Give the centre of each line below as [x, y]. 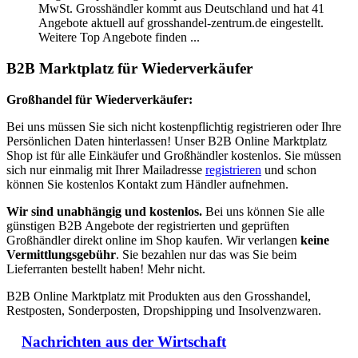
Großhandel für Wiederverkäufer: [99, 99]
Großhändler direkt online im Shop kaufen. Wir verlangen [153, 240]
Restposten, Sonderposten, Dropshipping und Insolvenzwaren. [164, 310]
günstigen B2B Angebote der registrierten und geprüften [148, 225]
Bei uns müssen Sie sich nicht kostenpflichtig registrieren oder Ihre [174, 126]
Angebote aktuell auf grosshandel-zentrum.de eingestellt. [181, 23]
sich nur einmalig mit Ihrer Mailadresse [106, 169]
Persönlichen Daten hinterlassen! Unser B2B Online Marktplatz [167, 141]
